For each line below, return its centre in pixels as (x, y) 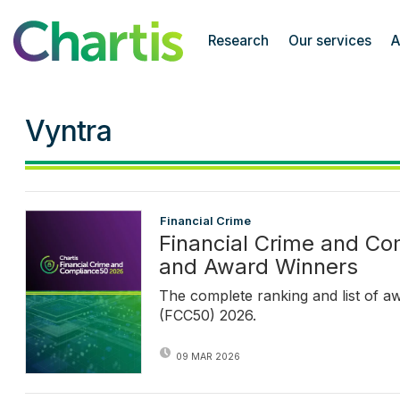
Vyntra (68, 131)
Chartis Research (71, 28)
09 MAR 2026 (208, 356)
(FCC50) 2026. (208, 315)
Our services (330, 41)
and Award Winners (258, 266)
